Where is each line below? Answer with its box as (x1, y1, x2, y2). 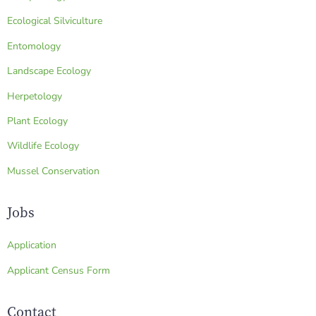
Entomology (7, 39, 61, 53)
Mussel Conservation (7, 164, 99, 178)
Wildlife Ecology (7, 139, 79, 153)
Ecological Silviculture (7, 14, 102, 28)
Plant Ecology (7, 114, 68, 128)
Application (7, 238, 56, 253)
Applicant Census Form (7, 263, 110, 277)
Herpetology (7, 89, 62, 103)
